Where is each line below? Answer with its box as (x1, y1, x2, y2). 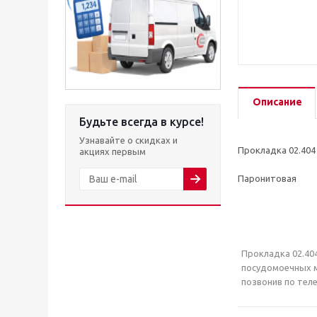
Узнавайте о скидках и (79, 135, 178, 145)
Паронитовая (238, 173, 296, 184)
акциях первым (79, 146, 146, 156)
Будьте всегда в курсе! (79, 115, 204, 128)
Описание (253, 96, 302, 108)
